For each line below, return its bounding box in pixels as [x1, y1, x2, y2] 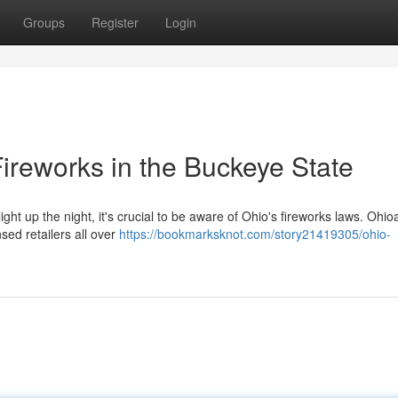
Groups [23, 13, 65, 31]
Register [92, 13, 139, 31]
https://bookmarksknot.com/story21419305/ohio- [119, 225, 391, 243]
